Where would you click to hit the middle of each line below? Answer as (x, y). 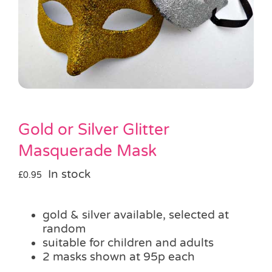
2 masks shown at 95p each (119, 257)
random (64, 229)
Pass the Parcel (50, 12)
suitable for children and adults (128, 243)
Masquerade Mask (87, 151)
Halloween (39, 52)
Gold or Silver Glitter (94, 129)
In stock (69, 174)
